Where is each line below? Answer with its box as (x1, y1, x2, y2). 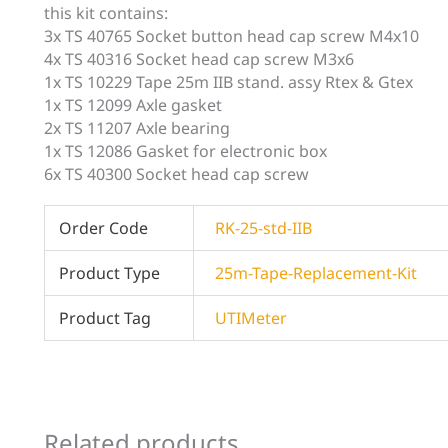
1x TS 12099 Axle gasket (44, 93, 222, 116)
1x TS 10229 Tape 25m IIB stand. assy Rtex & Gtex (44, 70, 413, 93)
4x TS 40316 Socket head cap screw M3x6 (44, 47, 354, 70)
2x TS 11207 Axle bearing (44, 116, 230, 139)
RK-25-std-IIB (215, 216, 313, 239)
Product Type (59, 261, 161, 284)
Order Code (59, 216, 149, 239)
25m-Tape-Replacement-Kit (215, 261, 418, 284)
